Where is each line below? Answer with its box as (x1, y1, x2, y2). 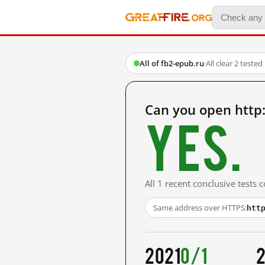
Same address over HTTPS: (153, 202, 247, 213)
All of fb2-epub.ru (140, 58, 204, 69)
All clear (206, 58, 232, 69)
